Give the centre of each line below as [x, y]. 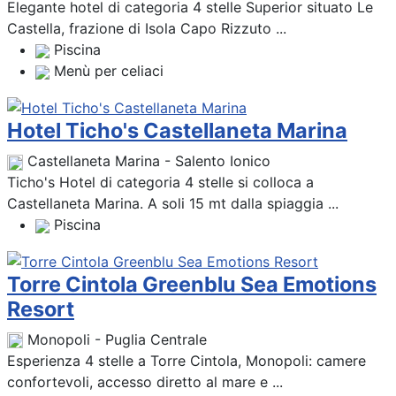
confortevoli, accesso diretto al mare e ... [145, 381]
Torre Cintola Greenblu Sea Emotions [192, 284]
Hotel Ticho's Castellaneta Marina [177, 131]
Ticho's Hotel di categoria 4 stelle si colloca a [160, 183]
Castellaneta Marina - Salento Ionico [149, 161]
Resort [41, 308]
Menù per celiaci [109, 71]
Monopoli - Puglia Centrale [117, 339]
